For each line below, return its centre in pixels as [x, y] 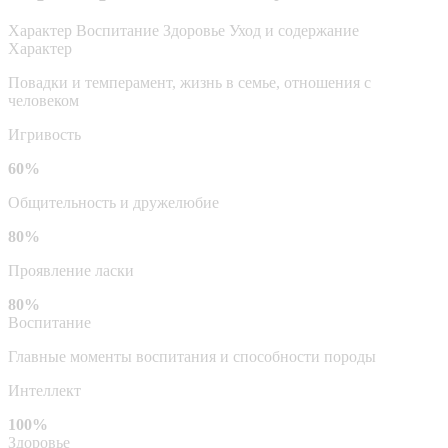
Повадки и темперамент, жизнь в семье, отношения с [189, 82]
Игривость [44, 134]
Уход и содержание [294, 30]
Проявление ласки [71, 270]
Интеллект [44, 390]
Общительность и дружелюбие [113, 202]
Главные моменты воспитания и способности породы [192, 356]
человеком [43, 100]
